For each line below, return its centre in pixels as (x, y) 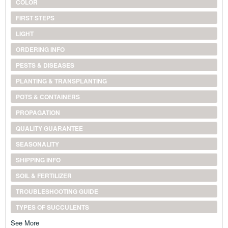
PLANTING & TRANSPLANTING (61, 81)
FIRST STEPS (35, 18)
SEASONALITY (37, 144)
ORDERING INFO (40, 49)
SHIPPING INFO (38, 160)
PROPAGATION (38, 112)
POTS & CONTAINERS (48, 96)
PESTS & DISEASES (45, 65)
